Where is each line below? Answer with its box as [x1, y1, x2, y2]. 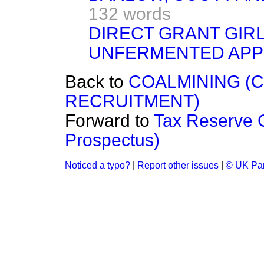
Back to [65, 72, 128, 91]
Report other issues [137, 160, 219, 170]
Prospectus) [65, 130, 160, 150]
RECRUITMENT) [65, 91, 200, 111]
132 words [88, 4, 171, 24]
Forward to [65, 111, 154, 130]
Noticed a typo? [65, 160, 130, 170]
